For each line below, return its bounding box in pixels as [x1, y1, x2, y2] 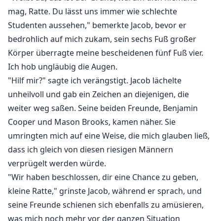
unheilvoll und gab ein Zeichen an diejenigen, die [8, 89, 189, 100]
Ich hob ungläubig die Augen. [8, 61, 117, 73]
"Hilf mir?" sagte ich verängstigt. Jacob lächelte [8, 75, 182, 86]
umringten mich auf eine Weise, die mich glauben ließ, [8, 130, 210, 142]
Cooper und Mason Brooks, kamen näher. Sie [8, 116, 176, 128]
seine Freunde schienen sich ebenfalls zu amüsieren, [8, 199, 204, 211]
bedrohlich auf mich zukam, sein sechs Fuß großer [8, 34, 196, 45]
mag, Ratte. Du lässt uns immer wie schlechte [8, 6, 177, 17]
